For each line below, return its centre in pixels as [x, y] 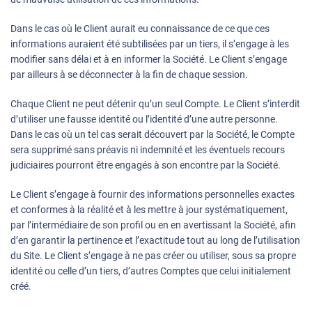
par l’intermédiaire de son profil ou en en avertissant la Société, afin [153, 225]
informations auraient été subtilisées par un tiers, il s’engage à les [150, 44]
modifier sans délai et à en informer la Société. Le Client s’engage [149, 60]
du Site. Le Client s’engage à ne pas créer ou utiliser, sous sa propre [153, 256]
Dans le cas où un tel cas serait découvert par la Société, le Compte [153, 135]
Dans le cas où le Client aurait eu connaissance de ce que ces [140, 29]
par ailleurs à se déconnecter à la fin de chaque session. [129, 75]
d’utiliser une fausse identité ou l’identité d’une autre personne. [144, 119]
